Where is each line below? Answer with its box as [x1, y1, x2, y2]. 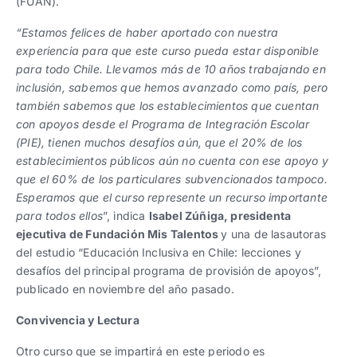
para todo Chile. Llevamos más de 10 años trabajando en [16, 61, 326, 76]
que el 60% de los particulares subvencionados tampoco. [16, 171, 328, 186]
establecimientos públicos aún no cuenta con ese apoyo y [16, 153, 328, 167]
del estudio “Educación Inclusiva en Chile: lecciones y [16, 245, 301, 259]
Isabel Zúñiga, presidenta [148, 208, 292, 222]
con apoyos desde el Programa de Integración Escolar [16, 116, 310, 131]
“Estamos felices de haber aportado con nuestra [16, 25, 279, 39]
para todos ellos [16, 208, 103, 222]
